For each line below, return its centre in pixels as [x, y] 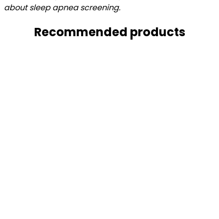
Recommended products [109, 32]
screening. [99, 7]
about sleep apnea [41, 7]
